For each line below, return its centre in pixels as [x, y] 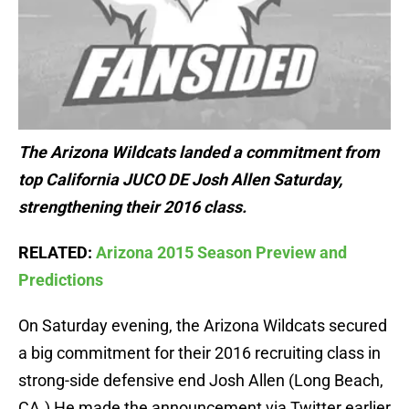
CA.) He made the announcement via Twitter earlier [204, 391]
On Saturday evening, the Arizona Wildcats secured [203, 309]
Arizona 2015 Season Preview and [221, 236]
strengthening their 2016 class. [132, 190]
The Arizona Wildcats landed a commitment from [199, 135]
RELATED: [57, 236]
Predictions [61, 263]
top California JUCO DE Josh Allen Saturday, [180, 163]
